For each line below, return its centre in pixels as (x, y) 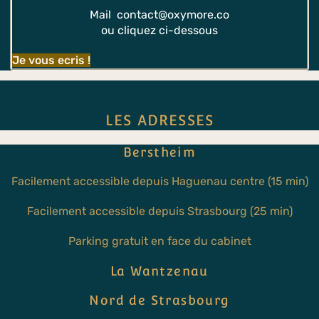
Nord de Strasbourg (159, 300)
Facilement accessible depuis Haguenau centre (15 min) (159, 181)
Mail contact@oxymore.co (159, 14)
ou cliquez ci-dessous (159, 30)
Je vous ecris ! (51, 60)
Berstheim (159, 152)
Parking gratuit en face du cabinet (159, 241)
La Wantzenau (159, 271)
